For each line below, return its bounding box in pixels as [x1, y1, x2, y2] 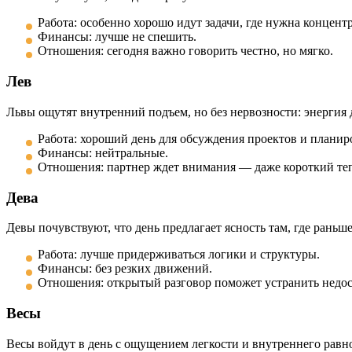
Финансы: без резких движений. [38, 262, 212, 276]
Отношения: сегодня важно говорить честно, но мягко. [38, 44, 333, 58]
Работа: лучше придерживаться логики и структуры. [38, 247, 320, 262]
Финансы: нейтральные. [38, 145, 168, 159]
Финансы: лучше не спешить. [38, 30, 196, 44]
